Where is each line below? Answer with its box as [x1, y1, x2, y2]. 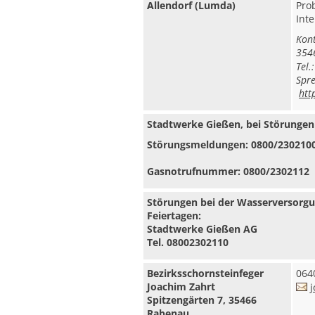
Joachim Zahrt [147, 280, 215, 293]
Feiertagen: [147, 209, 201, 222]
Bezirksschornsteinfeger [147, 266, 264, 280]
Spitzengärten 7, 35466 [147, 293, 257, 307]
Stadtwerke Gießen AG [147, 222, 257, 236]
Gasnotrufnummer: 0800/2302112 [147, 165, 309, 178]
